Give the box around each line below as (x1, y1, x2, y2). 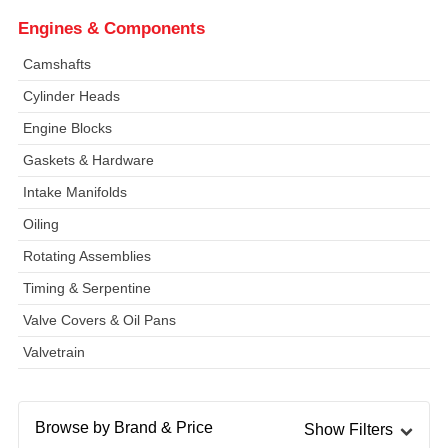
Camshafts (22, 55, 91, 72)
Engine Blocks (22, 119, 112, 136)
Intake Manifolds (22, 183, 127, 200)
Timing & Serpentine (22, 279, 151, 296)
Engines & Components (17, 18, 205, 38)
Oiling (22, 215, 59, 232)
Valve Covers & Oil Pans (22, 311, 176, 328)
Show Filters (304, 420, 398, 438)
